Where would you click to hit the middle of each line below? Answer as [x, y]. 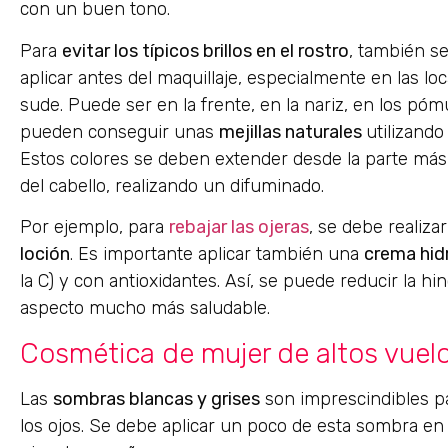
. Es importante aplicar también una [217, 254]
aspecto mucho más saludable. [145, 308]
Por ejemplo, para [94, 227]
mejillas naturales [292, 131]
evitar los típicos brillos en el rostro [205, 50]
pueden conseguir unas [119, 131]
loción [45, 254]
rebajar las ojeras [239, 227]
